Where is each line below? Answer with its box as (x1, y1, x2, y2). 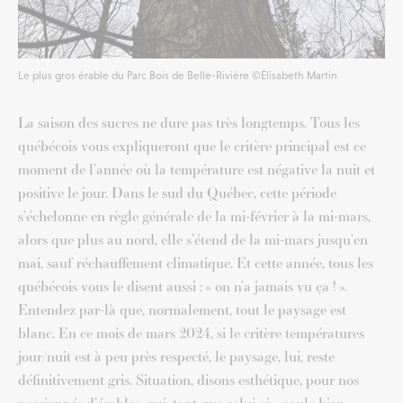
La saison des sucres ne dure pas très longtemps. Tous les (18, 112, 360, 133)
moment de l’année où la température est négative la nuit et (18, 159, 375, 180)
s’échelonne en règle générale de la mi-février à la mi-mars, (18, 206, 371, 227)
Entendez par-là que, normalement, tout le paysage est (18, 300, 346, 320)
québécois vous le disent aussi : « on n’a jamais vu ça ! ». (18, 276, 347, 297)
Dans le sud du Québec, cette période (112, 183, 336, 203)
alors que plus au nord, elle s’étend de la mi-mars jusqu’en (18, 229, 368, 250)
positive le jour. (18, 183, 112, 203)
